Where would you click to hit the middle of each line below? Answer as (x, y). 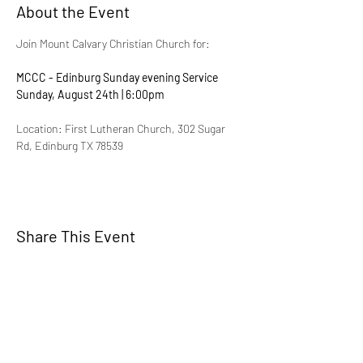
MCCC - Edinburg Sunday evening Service (117, 77)
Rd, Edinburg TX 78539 (70, 145)
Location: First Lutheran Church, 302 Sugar (122, 128)
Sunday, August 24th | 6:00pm (90, 94)
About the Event (73, 11)
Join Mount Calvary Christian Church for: (113, 43)
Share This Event (76, 236)
